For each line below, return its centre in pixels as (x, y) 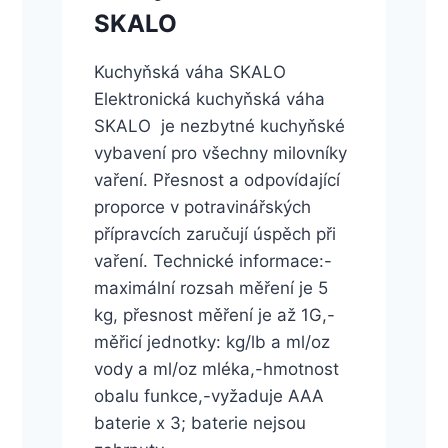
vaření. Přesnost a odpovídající (216, 179)
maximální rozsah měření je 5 (210, 287)
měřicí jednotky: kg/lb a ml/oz (211, 341)
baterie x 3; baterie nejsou (199, 422)
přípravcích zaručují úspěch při (214, 233)
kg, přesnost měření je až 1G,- (214, 314)
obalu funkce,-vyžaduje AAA (208, 395)
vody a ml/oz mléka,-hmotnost (216, 368)
